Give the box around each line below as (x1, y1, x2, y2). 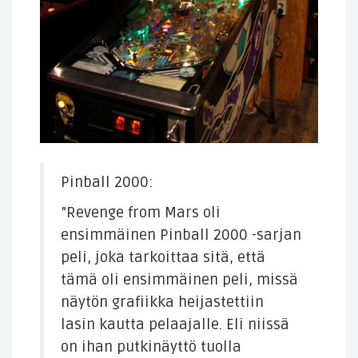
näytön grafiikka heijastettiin (61, 293, 264, 312)
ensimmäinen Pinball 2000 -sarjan (61, 226, 301, 245)
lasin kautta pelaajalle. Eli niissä (61, 316, 289, 335)
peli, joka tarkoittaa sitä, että (61, 249, 265, 268)
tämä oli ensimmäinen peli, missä (61, 271, 298, 290)
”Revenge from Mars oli (61, 204, 221, 223)
